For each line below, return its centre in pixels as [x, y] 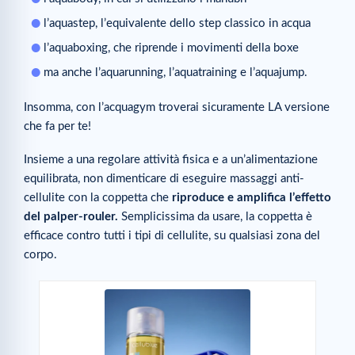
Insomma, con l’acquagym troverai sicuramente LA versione [177, 108]
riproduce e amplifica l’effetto [252, 197]
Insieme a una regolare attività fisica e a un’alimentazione [171, 159]
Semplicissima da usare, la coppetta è [215, 216]
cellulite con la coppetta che [98, 197]
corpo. [40, 254]
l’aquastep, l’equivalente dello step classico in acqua [177, 24]
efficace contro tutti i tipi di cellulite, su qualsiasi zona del [172, 235]
